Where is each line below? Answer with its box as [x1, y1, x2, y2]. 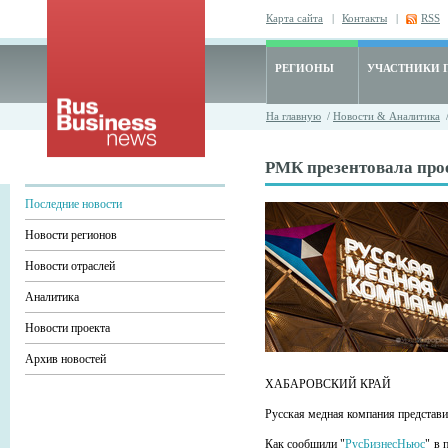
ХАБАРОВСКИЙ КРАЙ [265, 377, 391, 392]
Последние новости [25, 197, 122, 211]
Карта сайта [266, 12, 323, 24]
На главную [266, 110, 321, 122]
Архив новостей [25, 352, 106, 366]
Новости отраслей [25, 259, 115, 273]
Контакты [342, 12, 387, 24]
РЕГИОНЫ [275, 62, 334, 74]
